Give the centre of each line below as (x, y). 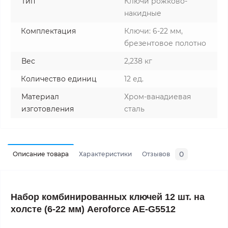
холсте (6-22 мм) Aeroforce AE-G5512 (93, 209)
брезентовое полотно (165, 43)
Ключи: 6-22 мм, (153, 31)
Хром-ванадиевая (158, 97)
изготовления (48, 109)
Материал (40, 97)
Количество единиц (59, 79)
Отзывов (156, 154)
